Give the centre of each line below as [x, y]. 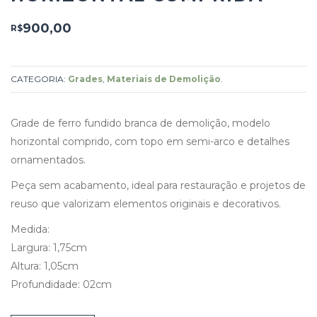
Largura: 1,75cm [49, 247]
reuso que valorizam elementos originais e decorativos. [146, 203]
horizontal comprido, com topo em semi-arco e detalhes [150, 141]
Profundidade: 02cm [61, 284]
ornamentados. [48, 160]
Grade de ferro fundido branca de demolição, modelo [140, 123]
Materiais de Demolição [164, 79]
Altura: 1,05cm [45, 266]
